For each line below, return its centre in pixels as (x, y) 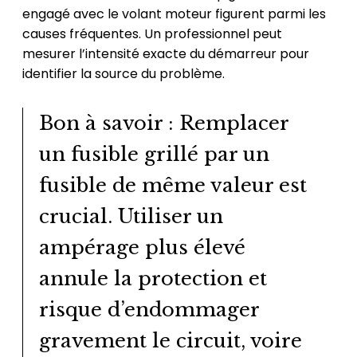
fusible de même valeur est (173, 186)
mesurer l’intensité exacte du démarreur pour (165, 54)
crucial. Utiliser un (131, 217)
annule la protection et (153, 279)
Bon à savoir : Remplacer (164, 124)
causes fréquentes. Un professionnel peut (152, 34)
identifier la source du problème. (123, 74)
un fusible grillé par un (154, 155)
